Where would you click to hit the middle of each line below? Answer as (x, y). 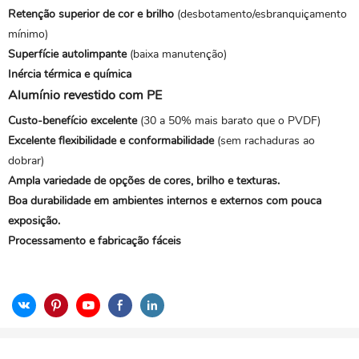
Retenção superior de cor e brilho (91, 14)
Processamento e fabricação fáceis (95, 241)
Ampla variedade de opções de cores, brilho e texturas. (144, 181)
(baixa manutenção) (177, 54)
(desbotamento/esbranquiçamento (260, 14)
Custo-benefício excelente (73, 121)
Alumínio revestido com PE (85, 95)
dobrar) (26, 161)
